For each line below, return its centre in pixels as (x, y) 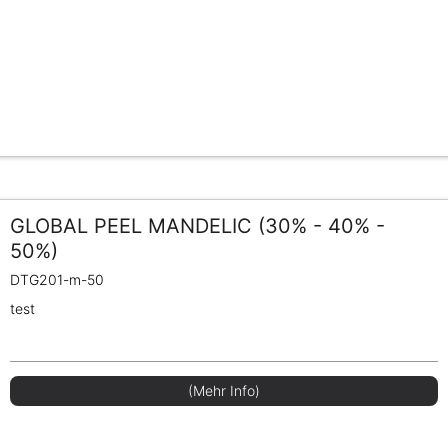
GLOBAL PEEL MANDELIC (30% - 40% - (198, 226)
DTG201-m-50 (57, 280)
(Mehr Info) (223, 391)
